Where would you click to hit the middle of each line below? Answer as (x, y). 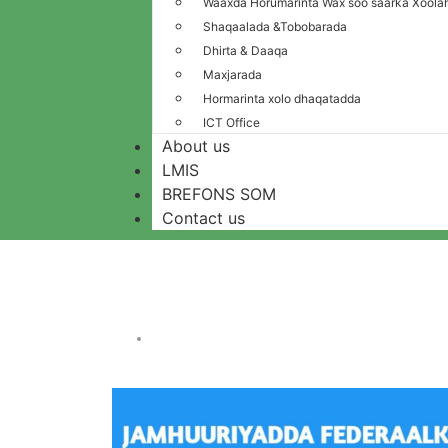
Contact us (203, 218)
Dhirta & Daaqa (245, 50)
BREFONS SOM (219, 194)
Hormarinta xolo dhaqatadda (282, 98)
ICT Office (231, 122)
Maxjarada (232, 74)
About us (196, 146)
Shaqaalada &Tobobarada (275, 26)
